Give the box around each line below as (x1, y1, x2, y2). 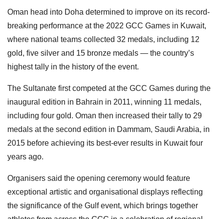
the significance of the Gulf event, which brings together (7, 201, 198, 210)
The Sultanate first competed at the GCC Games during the (7, 84, 211, 93)
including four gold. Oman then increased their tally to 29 (7, 111, 202, 120)
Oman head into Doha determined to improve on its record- (7, 8, 210, 17)
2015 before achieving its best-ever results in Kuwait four (7, 139, 203, 148)
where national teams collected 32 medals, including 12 (7, 35, 199, 44)
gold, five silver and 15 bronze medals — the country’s (7, 49, 194, 58)
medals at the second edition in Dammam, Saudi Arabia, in (7, 125, 210, 134)
